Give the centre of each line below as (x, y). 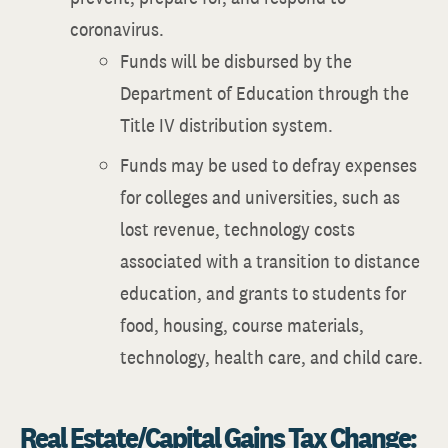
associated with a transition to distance (270, 261)
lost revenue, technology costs (237, 229)
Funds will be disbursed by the (236, 61)
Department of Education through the (264, 93)
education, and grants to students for (263, 293)
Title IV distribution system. (226, 125)
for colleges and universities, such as (260, 197)
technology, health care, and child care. (271, 357)
